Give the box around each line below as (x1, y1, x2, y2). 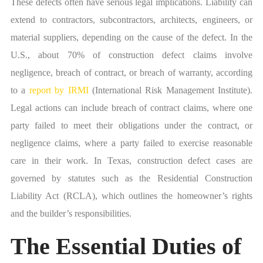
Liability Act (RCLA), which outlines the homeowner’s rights (11, 191, 252, 201)
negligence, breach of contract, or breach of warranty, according (11, 68, 252, 78)
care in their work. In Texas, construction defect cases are (11, 156, 252, 166)
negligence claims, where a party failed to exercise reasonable (11, 138, 252, 149)
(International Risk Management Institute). (88, 85, 252, 96)
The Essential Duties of (11, 233, 241, 260)
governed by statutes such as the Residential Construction (11, 173, 252, 184)
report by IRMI (29, 85, 89, 96)
